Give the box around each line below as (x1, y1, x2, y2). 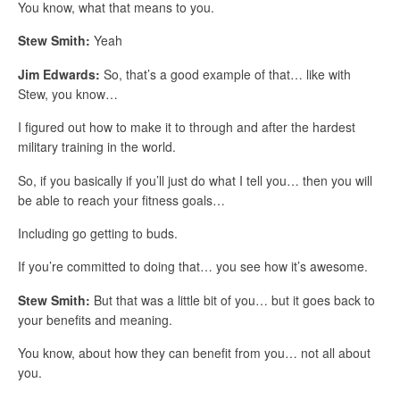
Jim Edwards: (18, 64, 100, 83)
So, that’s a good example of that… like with (100, 64, 351, 83)
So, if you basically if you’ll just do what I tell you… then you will (18, 171, 372, 189)
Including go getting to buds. (18, 224, 178, 242)
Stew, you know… (18, 84, 118, 103)
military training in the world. (18, 137, 176, 156)
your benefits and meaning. (18, 310, 172, 329)
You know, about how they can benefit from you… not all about (18, 344, 371, 362)
